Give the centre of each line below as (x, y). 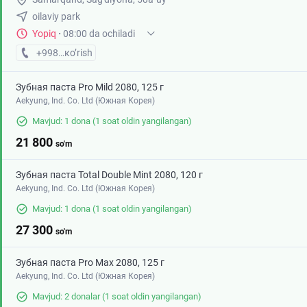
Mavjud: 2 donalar (66, 297)
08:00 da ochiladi (99, 34)
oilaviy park (56, 17)
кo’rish (78, 53)
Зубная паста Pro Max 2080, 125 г (90, 263)
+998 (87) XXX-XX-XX (82, 53)
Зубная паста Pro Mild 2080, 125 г (90, 87)
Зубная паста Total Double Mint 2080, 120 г (109, 175)
